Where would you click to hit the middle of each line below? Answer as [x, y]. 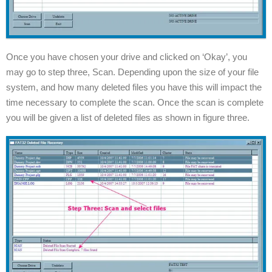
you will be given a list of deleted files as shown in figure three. [128, 117]
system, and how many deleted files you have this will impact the [134, 87]
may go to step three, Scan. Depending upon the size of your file [132, 72]
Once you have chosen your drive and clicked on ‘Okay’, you [127, 56]
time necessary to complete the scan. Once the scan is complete [135, 102]
